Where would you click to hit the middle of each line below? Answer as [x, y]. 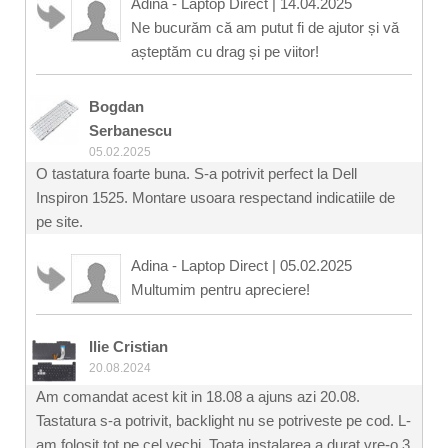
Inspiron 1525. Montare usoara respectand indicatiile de [215, 197]
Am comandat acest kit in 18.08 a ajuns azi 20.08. [198, 396]
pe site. [59, 221]
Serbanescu [130, 130]
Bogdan [116, 106]
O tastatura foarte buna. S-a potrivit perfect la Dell [196, 173]
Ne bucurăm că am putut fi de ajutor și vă [265, 27]
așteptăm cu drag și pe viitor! [225, 51]
